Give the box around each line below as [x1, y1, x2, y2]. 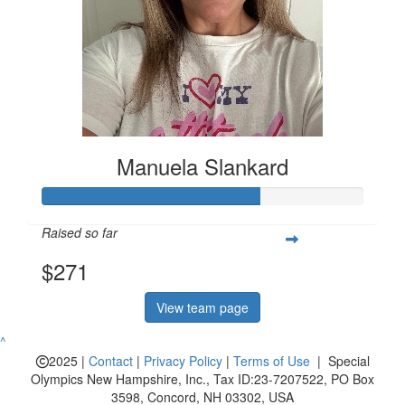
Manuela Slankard [117, 149, 288, 182]
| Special [309, 351, 370, 370]
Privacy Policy [143, 351, 222, 370]
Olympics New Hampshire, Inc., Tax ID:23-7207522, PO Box [31, 369, 374, 388]
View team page [156, 297, 249, 316]
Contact [88, 351, 133, 370]
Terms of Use [232, 351, 310, 370]
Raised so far [42, 222, 118, 241]
